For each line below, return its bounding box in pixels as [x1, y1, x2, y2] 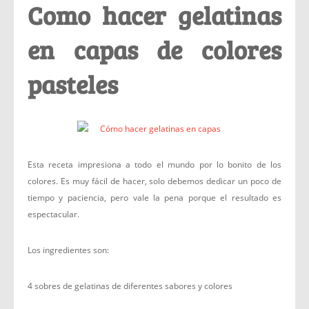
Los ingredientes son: [28, 244, 109, 256]
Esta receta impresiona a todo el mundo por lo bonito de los [28, 159, 281, 170]
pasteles [28, 67, 118, 101]
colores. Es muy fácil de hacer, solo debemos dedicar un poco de [28, 175, 281, 187]
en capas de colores [28, 32, 281, 66]
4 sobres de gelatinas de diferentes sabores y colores [28, 280, 232, 292]
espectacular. [28, 208, 79, 220]
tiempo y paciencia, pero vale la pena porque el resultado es [28, 192, 281, 203]
